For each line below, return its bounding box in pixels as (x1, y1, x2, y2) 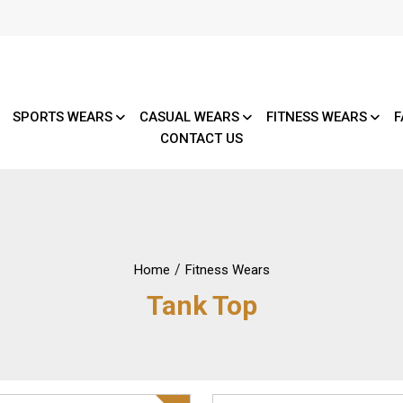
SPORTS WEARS (12, 109, 116, 125)
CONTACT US (160, 130, 243, 147)
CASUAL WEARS (139, 109, 243, 125)
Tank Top (146, 290, 257, 321)
